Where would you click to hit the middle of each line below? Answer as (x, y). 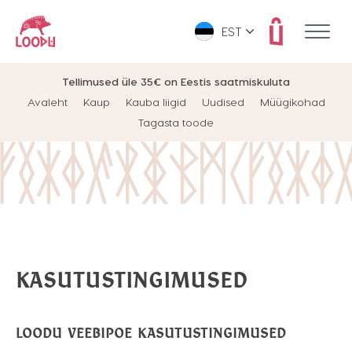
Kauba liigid (156, 102)
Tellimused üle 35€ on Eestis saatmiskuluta (176, 81)
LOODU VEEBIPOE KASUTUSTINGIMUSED (151, 333)
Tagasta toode (176, 122)
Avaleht (47, 102)
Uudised (223, 102)
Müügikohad (292, 102)
